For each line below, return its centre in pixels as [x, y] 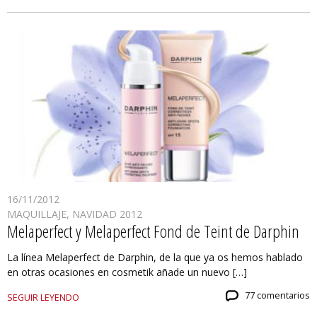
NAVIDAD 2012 [107, 214]
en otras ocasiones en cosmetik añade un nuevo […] [127, 272]
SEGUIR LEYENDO [43, 298]
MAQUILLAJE [37, 214]
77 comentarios [277, 296]
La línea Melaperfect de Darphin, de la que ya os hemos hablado [155, 258]
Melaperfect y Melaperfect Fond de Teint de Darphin [153, 231]
